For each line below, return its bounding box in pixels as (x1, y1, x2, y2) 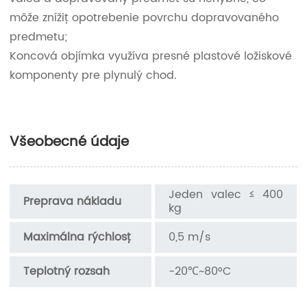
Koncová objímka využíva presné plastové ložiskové (10, 47, 293, 65)
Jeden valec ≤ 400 (169, 185, 284, 204)
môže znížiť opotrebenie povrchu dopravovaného (10, 8, 280, 27)
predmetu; (10, 27, 68, 46)
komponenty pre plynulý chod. (10, 66, 177, 84)
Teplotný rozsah (23, 262, 110, 280)
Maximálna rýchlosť (23, 228, 132, 246)
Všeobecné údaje (10, 130, 130, 153)
